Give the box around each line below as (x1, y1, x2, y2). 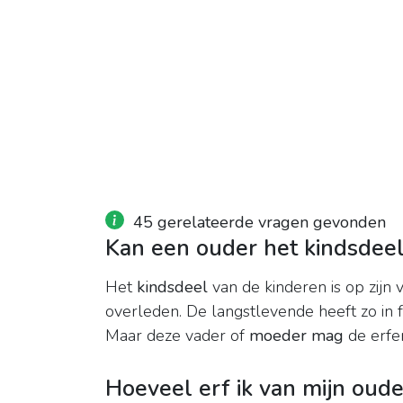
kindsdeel (137, 276, 208, 299)
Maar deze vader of (105, 325, 249, 347)
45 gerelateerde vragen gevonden (133, 211, 386, 234)
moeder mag (249, 325, 344, 347)
